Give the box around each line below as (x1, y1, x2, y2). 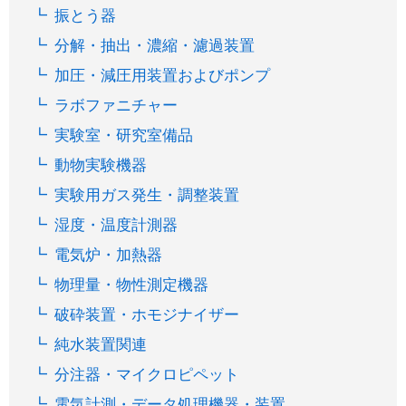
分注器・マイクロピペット (54, 365, 240, 383)
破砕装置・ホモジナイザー (54, 305, 240, 324)
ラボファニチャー (54, 96, 179, 114)
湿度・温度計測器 (54, 216, 179, 234)
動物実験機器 (54, 156, 148, 174)
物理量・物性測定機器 (54, 275, 209, 294)
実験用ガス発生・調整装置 (54, 186, 240, 204)
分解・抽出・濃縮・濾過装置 (54, 36, 256, 54)
